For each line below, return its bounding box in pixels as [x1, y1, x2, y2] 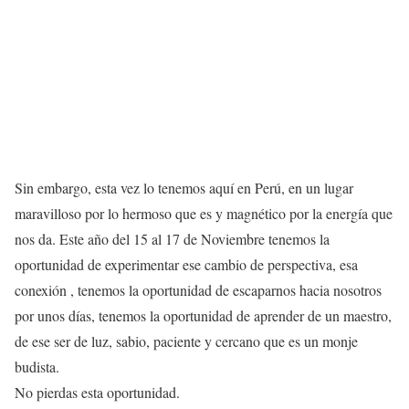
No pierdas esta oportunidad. [15, 383, 180, 403]
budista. [15, 357, 59, 377]
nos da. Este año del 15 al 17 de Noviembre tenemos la [15, 229, 330, 249]
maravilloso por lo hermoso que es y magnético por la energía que [15, 204, 393, 224]
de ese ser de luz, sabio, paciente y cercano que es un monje [15, 331, 358, 351]
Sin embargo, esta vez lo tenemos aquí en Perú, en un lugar [15, 178, 353, 198]
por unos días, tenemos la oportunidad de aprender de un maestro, [15, 306, 392, 326]
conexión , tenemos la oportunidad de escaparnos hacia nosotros [15, 280, 382, 300]
